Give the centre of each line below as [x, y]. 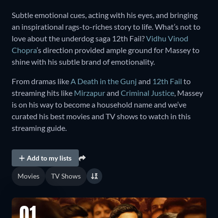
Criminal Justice [147, 93]
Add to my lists [49, 158]
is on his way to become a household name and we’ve [99, 105]
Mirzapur [90, 93]
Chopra [24, 50]
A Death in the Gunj [104, 81]
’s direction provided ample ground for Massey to [118, 50]
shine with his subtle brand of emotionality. [83, 62]
